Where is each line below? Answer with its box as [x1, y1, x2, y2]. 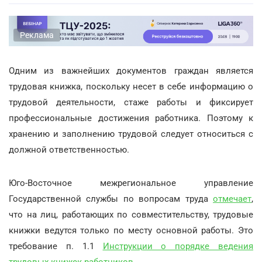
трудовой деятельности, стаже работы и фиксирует [9, 96, 253, 108]
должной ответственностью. [9, 144, 129, 155]
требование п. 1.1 [9, 240, 103, 251]
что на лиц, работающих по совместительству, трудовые [9, 209, 253, 220]
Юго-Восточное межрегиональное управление [9, 177, 253, 188]
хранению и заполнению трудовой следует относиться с [9, 128, 253, 139]
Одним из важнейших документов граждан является [9, 65, 253, 76]
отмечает [213, 193, 251, 204]
